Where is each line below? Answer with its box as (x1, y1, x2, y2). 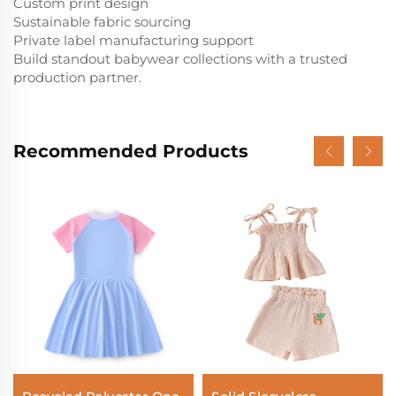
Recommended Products (13, 140, 248, 162)
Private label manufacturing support (13, 31, 254, 49)
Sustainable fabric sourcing (13, 12, 191, 30)
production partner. (13, 68, 141, 86)
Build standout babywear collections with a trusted (13, 49, 347, 67)
